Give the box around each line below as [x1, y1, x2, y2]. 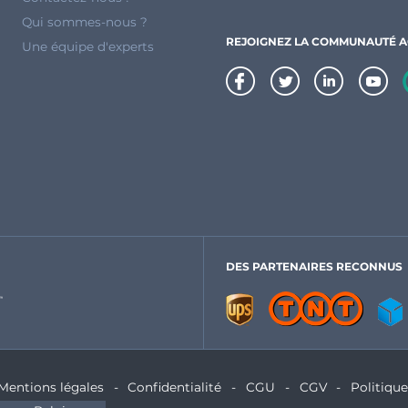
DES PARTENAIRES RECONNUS [226, 260, 403, 274]
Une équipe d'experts [22, 39, 154, 55]
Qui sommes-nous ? [22, 15, 148, 30]
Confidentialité [127, 379, 222, 394]
